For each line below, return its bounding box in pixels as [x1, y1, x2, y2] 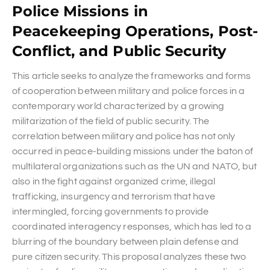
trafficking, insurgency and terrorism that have [12, 191, 215, 201]
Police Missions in [12, 2, 148, 20]
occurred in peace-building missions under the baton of [12, 146, 254, 156]
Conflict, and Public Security [12, 42, 226, 60]
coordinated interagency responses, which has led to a [12, 221, 252, 231]
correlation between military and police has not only [12, 131, 236, 141]
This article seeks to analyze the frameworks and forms [12, 71, 251, 81]
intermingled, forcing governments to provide [12, 206, 209, 216]
